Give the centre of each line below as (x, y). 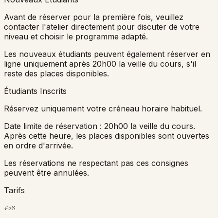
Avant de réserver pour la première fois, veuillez (94, 17)
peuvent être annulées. (46, 173)
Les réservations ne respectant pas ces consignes (96, 163)
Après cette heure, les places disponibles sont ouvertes (107, 136)
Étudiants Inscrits (35, 91)
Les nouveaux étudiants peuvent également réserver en (107, 54)
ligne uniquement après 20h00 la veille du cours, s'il (100, 64)
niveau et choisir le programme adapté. (76, 36)
